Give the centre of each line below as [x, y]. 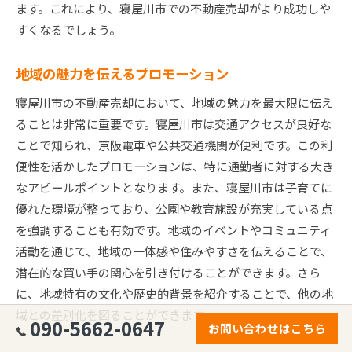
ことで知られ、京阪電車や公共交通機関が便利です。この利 [174, 145]
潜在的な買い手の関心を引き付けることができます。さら [168, 273]
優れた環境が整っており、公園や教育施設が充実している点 [174, 209]
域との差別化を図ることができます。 [115, 315]
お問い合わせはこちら [267, 328]
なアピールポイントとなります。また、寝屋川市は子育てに [174, 188]
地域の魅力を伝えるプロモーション [122, 74]
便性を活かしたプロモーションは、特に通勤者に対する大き [175, 167]
